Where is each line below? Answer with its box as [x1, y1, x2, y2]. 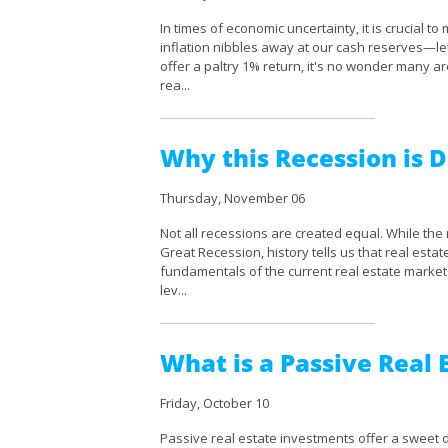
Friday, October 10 [160, 394, 269, 412]
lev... [160, 281, 187, 299]
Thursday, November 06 [160, 189, 305, 207]
